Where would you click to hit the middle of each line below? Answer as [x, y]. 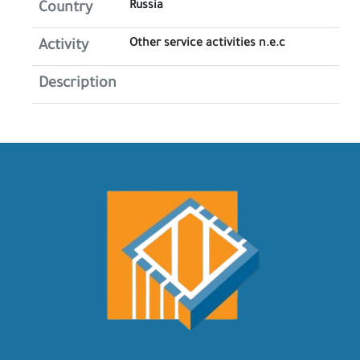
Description [78, 84]
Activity [63, 47]
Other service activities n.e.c [207, 44]
